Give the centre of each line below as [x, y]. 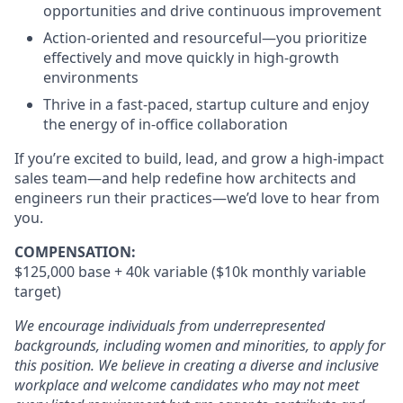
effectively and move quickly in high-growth [191, 58]
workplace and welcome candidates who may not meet [187, 385]
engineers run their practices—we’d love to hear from [197, 198]
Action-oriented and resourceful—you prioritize [205, 38]
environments [91, 77]
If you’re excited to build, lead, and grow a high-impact [199, 158]
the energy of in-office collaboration [166, 124]
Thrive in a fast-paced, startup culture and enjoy [206, 104]
